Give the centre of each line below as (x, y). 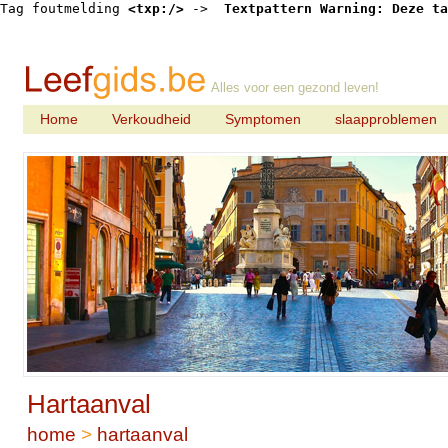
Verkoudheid (151, 119)
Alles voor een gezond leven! (294, 87)
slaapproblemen (385, 119)
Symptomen (262, 119)
